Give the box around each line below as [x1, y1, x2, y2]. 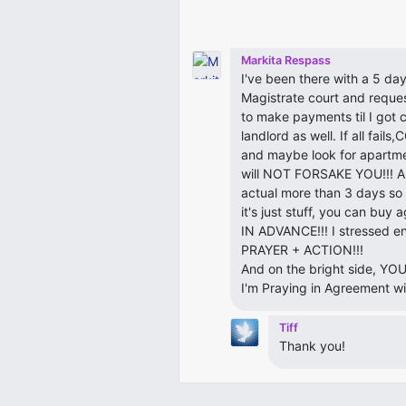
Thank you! [279, 337, 345, 353]
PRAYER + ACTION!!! [241, 242, 363, 258]
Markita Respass [241, 53, 331, 68]
